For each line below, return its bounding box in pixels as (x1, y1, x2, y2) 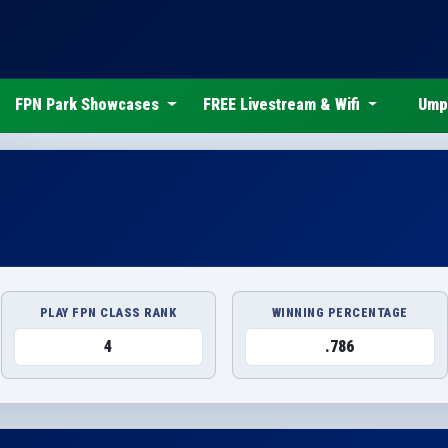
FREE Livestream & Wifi (202, 95, 364, 115)
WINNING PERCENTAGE (271, 304, 408, 320)
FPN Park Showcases (15, 95, 164, 115)
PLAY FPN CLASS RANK (40, 304, 177, 320)
